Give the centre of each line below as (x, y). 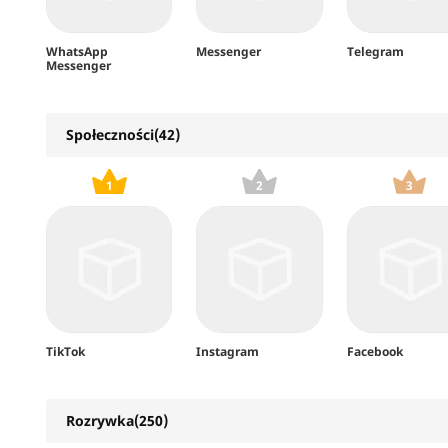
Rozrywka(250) (117, 420)
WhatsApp (77, 52)
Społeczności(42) (123, 135)
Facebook (374, 351)
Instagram (228, 351)
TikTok (65, 351)
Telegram (375, 52)
